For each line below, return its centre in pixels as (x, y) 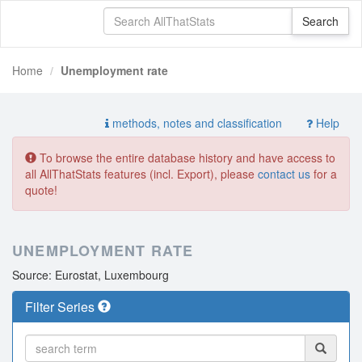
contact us (284, 174)
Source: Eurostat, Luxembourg (90, 275)
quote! (41, 190)
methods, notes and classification (196, 123)
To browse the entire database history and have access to (186, 158)
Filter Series (61, 307)
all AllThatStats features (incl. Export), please (141, 174)
